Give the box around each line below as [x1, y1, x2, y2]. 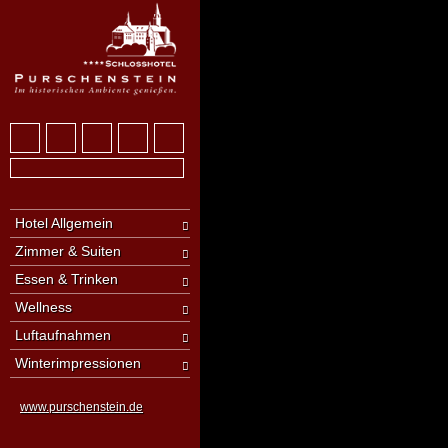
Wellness [15, 299, 72, 316]
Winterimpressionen [15, 355, 141, 372]
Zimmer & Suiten [15, 243, 121, 260]
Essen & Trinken [15, 271, 118, 288]
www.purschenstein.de [20, 400, 143, 415]
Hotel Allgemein [15, 215, 113, 232]
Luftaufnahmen [15, 327, 111, 344]
